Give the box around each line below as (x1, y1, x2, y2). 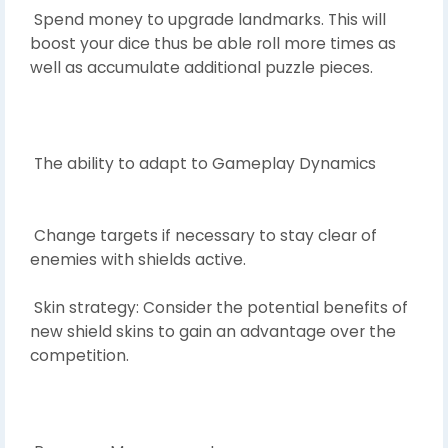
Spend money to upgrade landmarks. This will (30, 8, 386, 30)
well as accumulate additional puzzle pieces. (30, 56, 373, 78)
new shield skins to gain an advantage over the (30, 320, 396, 342)
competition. (30, 344, 129, 366)
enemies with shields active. (30, 248, 246, 270)
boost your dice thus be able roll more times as (30, 32, 396, 54)
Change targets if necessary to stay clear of (30, 224, 377, 246)
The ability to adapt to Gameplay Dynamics (30, 152, 376, 174)
